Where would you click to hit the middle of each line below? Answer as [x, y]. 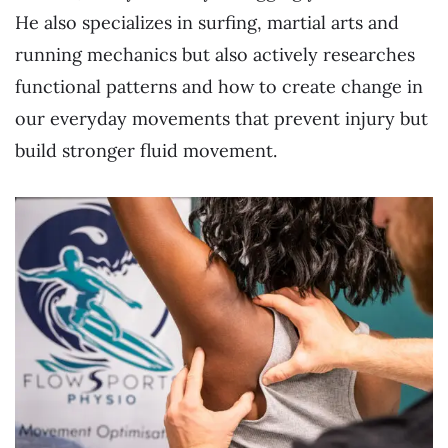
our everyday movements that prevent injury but [221, 119]
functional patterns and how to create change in [219, 87]
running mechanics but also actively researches [215, 55]
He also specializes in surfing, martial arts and [207, 23]
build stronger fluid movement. [146, 151]
